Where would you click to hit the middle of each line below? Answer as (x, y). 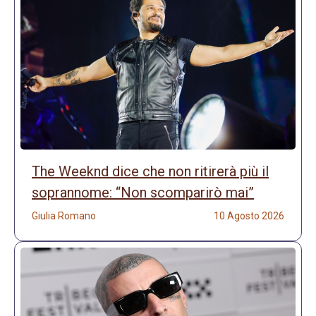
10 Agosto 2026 (249, 215)
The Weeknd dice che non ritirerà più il (150, 171)
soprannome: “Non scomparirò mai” (143, 192)
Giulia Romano (64, 215)
